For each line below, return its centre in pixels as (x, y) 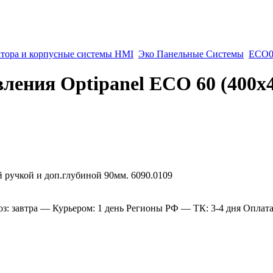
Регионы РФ (152, 208)
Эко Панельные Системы (191, 54)
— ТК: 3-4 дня (211, 208)
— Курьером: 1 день (82, 208)
